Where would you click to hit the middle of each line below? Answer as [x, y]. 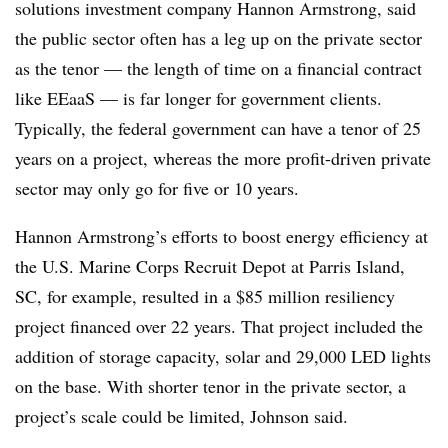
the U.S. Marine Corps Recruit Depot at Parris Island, [210, 266]
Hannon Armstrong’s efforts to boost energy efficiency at [221, 236]
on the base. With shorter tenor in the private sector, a [210, 386]
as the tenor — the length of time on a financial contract [218, 68]
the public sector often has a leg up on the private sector [218, 38]
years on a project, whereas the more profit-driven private [223, 158]
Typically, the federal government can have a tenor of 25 [218, 128]
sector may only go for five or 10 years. [157, 188]
